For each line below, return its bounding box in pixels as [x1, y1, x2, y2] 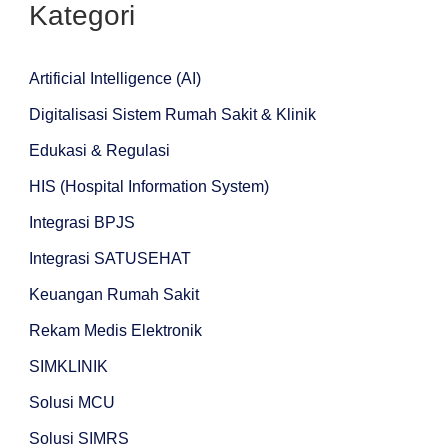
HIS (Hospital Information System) [28, 178, 269, 196]
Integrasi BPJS [28, 214, 135, 232]
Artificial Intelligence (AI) [28, 70, 201, 88]
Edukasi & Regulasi [28, 142, 170, 160]
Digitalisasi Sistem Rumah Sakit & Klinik [28, 106, 316, 124]
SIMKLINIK [28, 358, 108, 376]
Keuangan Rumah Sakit [28, 286, 199, 304]
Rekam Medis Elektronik [28, 322, 202, 340]
